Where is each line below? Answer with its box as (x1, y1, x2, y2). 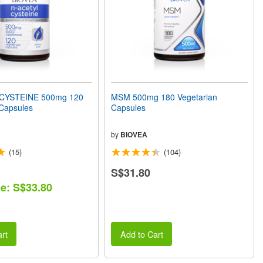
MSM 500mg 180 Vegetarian (111, 91, 218, 103)
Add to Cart (120, 227, 163, 240)
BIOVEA (120, 129, 148, 140)
